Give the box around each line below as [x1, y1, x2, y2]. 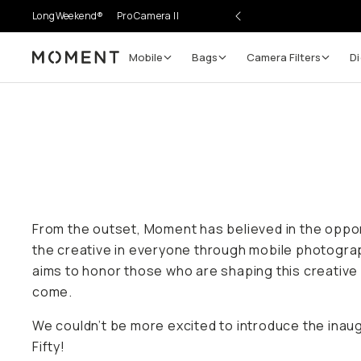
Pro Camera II [116, 9, 180, 23]
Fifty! [32, 338, 65, 355]
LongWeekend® [32, 9, 104, 23]
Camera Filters [247, 49, 321, 64]
